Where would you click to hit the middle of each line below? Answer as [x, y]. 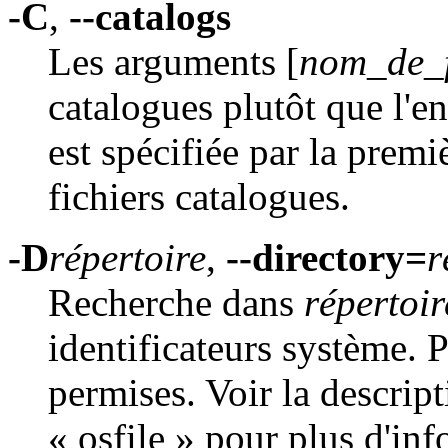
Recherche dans [176, 303]
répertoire [127, 258]
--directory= [326, 258]
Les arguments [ [173, 62]
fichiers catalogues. [199, 197]
